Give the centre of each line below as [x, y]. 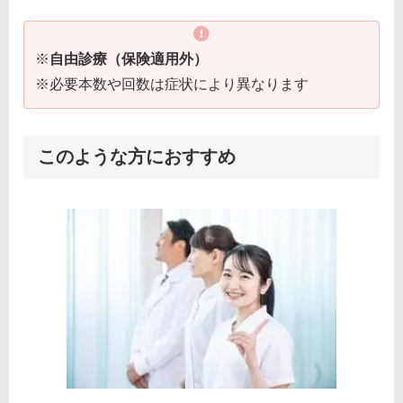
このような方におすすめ [137, 157]
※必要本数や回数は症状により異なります [172, 85]
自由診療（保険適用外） [129, 59]
